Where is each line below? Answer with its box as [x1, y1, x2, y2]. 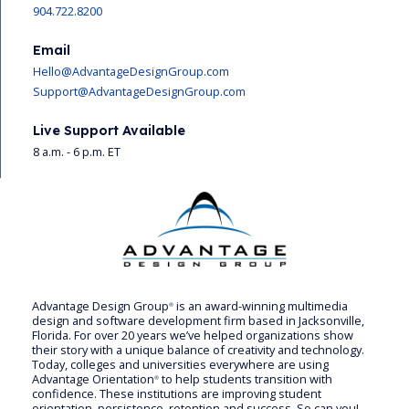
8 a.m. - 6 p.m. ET [33, 142, 121, 160]
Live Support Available [33, 121, 185, 139]
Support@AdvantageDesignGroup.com [33, 82, 246, 100]
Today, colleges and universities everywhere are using [32, 356, 329, 373]
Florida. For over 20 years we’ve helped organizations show [32, 327, 353, 344]
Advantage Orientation [32, 371, 154, 388]
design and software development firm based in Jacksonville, [32, 312, 364, 330]
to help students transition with [159, 371, 332, 388]
